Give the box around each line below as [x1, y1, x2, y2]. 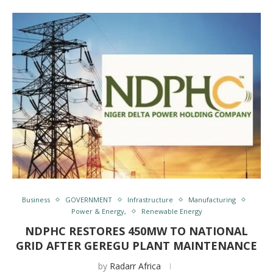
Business [22, 195, 50, 204]
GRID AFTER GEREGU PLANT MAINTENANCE [16, 238, 257, 253]
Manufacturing [188, 195, 236, 204]
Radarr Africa [109, 260, 161, 272]
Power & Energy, [71, 207, 126, 216]
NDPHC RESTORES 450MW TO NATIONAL [25, 224, 248, 238]
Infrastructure [127, 195, 173, 204]
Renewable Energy [141, 207, 202, 216]
